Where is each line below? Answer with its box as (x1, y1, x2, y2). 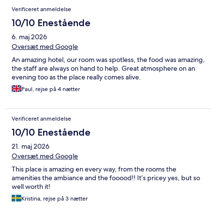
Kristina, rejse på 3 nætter (21, 194, 88, 202)
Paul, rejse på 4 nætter (21, 85, 80, 93)
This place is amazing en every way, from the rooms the (12, 164, 176, 173)
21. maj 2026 (12, 141, 49, 151)
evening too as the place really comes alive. (12, 72, 141, 81)
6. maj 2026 (12, 32, 47, 41)
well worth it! (12, 182, 50, 191)
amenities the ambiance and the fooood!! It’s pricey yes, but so (12, 173, 200, 182)
